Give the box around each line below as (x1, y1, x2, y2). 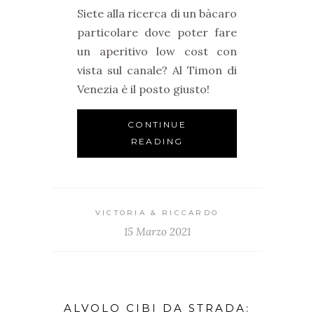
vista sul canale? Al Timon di (77, 62, 237, 77)
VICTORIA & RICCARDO (95, 207, 219, 217)
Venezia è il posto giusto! (77, 81, 210, 96)
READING (130, 135, 184, 146)
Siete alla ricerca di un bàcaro (77, 6, 237, 20)
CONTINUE (127, 118, 187, 130)
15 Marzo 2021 (123, 224, 191, 238)
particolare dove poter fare (77, 25, 237, 39)
